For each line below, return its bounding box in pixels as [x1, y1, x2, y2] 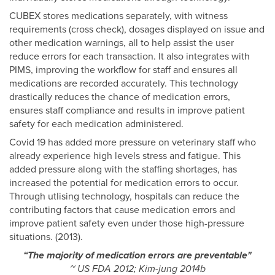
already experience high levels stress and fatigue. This [9, 150, 241, 163]
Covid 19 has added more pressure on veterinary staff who [9, 136, 256, 149]
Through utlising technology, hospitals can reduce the [9, 190, 239, 203]
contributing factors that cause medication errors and [9, 204, 235, 217]
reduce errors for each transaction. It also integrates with [9, 50, 250, 63]
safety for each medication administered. [9, 118, 184, 131]
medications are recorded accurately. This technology [9, 77, 238, 90]
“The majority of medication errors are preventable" [23, 249, 252, 262]
